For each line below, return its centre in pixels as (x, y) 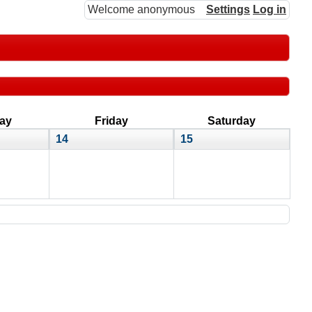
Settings (228, 9)
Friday (111, 120)
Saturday (232, 120)
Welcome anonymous (141, 9)
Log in (270, 9)
